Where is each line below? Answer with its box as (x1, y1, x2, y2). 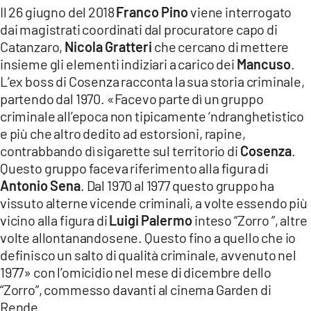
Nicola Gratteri (65, 38, 153, 56)
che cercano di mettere (152, 38, 289, 56)
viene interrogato (188, 3, 292, 21)
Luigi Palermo (109, 212, 193, 229)
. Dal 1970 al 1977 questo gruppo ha (81, 177, 275, 194)
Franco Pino (116, 3, 189, 21)
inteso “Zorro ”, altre (192, 212, 308, 229)
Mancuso (236, 56, 291, 73)
